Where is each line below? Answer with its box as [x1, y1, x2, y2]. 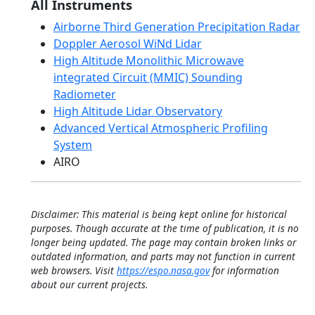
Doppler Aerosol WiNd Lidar [53, 36, 202, 51]
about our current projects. [31, 278, 148, 291]
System [53, 137, 92, 153]
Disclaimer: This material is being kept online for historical [31, 207, 287, 221]
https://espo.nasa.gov [117, 264, 210, 277]
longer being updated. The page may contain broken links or [31, 236, 296, 249]
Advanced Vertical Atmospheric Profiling [53, 120, 268, 136]
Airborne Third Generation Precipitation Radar [53, 19, 300, 34]
